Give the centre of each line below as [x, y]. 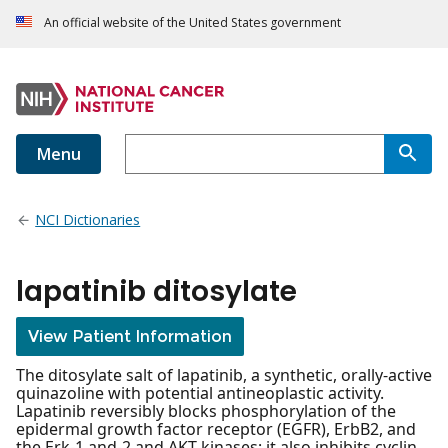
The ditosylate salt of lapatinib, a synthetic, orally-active [224, 375]
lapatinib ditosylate [156, 292]
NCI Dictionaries [88, 220]
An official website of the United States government [192, 23]
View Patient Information [130, 337]
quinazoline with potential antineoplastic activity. [200, 393]
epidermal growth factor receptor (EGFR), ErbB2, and [216, 429]
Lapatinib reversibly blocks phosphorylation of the [206, 411]
